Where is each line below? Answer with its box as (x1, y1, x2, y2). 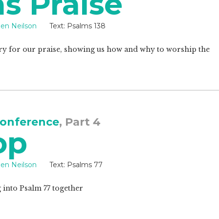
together (50, 184, 83, 193)
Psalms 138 (65, 22, 106, 30)
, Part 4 (59, 115, 101, 129)
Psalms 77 (65, 160, 103, 169)
